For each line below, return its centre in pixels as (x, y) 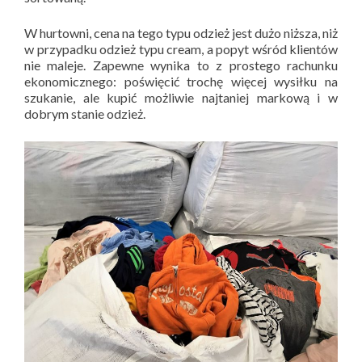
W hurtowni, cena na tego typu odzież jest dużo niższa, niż (181, 32)
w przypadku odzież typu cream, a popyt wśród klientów (181, 48)
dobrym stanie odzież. (85, 113)
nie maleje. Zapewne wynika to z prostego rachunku (181, 65)
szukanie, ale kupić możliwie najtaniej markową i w (181, 97)
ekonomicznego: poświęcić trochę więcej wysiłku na (181, 81)
